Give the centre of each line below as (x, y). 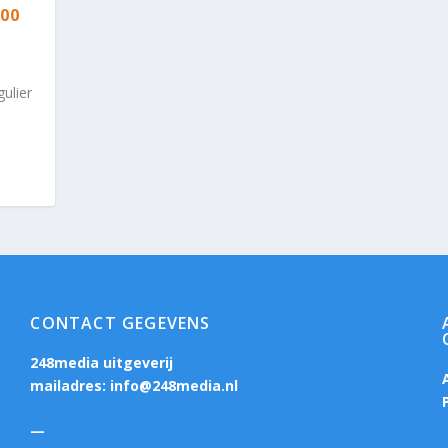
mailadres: (70, 385)
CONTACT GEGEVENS (120, 322)
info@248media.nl (174, 385)
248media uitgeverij (102, 362)
